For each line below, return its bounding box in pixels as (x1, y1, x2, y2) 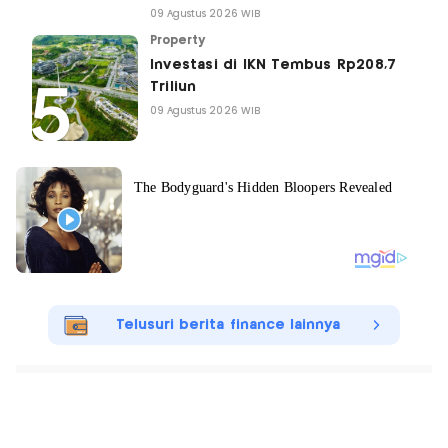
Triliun (150, 79, 197, 94)
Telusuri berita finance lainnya (115, 317, 341, 332)
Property (150, 34, 206, 46)
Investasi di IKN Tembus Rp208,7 (150, 57, 397, 72)
